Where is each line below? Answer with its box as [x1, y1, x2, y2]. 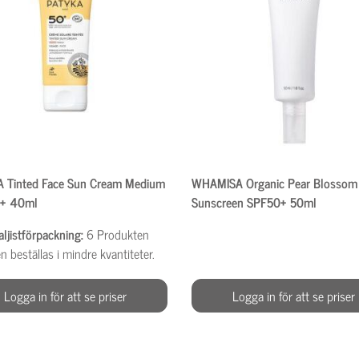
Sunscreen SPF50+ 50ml [191, 191, 317, 212]
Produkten [97, 223, 149, 244]
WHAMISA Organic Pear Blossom [191, 171, 357, 193]
